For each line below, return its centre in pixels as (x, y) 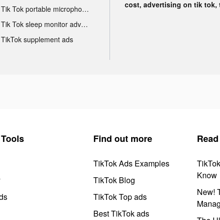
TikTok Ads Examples (131, 163)
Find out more (123, 138)
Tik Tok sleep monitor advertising (84, 24)
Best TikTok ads (121, 213)
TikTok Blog (114, 180)
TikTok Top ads (120, 196)
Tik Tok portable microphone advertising (85, 9)
